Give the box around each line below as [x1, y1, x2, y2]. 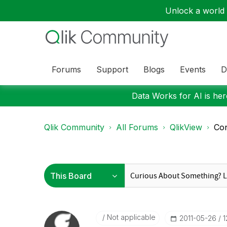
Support [96, 64, 128, 74]
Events [180, 64, 206, 74]
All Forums [116, 122, 158, 132]
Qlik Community [44, 122, 104, 132]
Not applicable [104, 213, 156, 221]
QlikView [170, 122, 202, 132]
